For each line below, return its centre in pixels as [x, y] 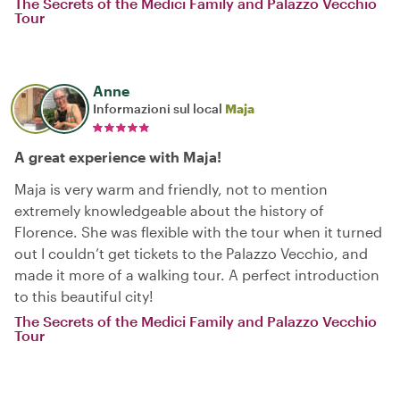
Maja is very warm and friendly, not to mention [171, 189]
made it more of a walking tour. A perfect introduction [197, 275]
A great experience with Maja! [118, 157]
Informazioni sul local [159, 108]
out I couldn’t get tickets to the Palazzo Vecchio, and [191, 253]
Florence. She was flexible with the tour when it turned [198, 232]
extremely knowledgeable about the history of [169, 210]
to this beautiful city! [84, 296]
